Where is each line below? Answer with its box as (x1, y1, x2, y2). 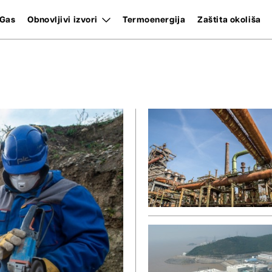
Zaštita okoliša (197, 15, 261, 24)
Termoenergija (122, 15, 186, 24)
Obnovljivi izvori (27, 15, 98, 24)
